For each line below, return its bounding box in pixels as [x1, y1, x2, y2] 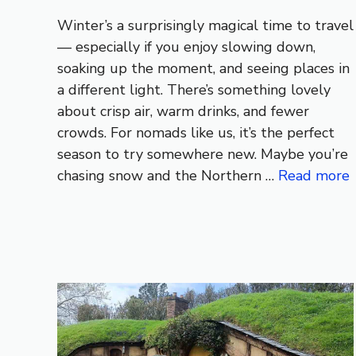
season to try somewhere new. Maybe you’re [57, 145, 348, 164]
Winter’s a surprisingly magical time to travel [57, 16, 354, 36]
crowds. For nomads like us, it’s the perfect [57, 123, 335, 143]
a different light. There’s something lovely [57, 80, 331, 100]
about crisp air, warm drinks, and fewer [57, 102, 309, 122]
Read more [278, 166, 350, 186]
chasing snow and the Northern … [57, 166, 278, 186]
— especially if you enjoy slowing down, [57, 37, 315, 57]
